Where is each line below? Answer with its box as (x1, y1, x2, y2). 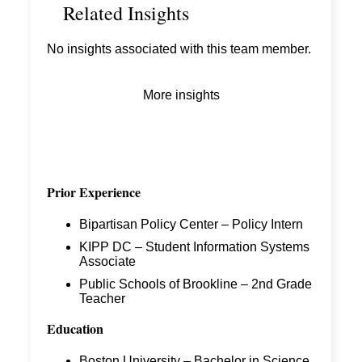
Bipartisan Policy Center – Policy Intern (79, 217, 303, 232)
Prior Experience (47, 183, 141, 202)
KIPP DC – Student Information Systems (79, 240, 309, 255)
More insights (142, 88, 220, 103)
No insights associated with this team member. (47, 42, 311, 57)
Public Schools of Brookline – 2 (79, 277, 259, 292)
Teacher (79, 292, 125, 306)
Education (47, 319, 103, 339)
